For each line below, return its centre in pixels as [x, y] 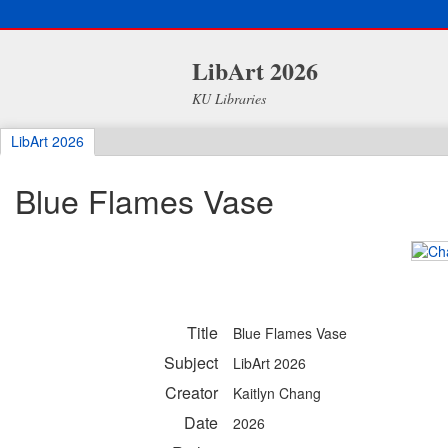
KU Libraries [228, 98]
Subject [191, 363]
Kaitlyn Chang [277, 393]
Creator [191, 393]
